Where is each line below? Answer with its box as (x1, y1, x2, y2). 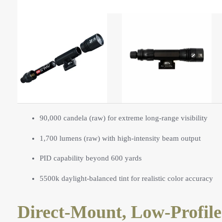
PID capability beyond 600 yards (40, 154, 142, 163)
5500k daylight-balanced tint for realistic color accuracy (40, 174, 213, 182)
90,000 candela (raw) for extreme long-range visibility (40, 114, 208, 122)
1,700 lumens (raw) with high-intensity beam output (40, 134, 201, 142)
